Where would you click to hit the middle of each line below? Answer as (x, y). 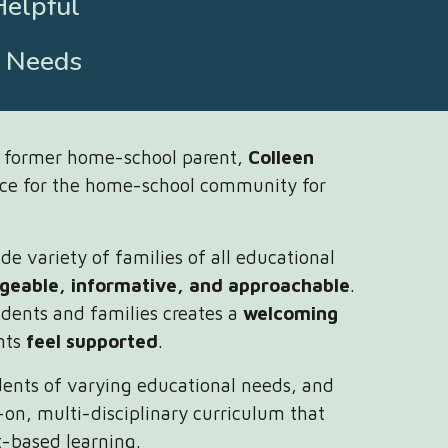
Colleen (281, 157)
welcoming (291, 313)
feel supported (92, 341)
